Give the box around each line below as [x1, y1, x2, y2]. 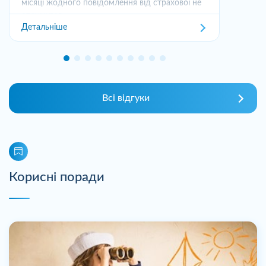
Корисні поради [9, 170, 104, 183]
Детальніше [21, 23, 67, 32]
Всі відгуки [102, 93, 150, 103]
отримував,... [21, 11, 69, 20]
